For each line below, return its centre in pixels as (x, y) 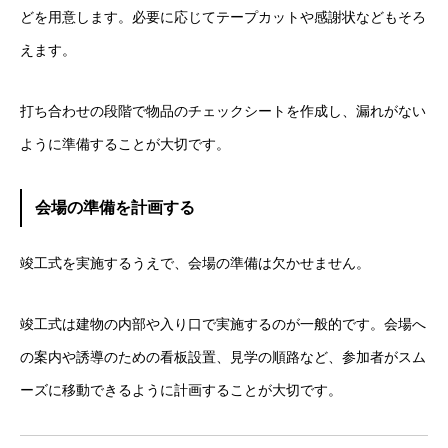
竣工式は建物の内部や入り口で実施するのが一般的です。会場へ (223, 323)
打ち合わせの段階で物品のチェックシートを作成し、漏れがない (223, 110)
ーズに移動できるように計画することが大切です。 (181, 389)
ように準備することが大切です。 (125, 143)
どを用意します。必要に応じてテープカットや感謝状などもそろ (223, 16)
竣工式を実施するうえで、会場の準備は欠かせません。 (195, 262)
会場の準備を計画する (114, 208)
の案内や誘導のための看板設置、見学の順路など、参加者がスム (223, 356)
